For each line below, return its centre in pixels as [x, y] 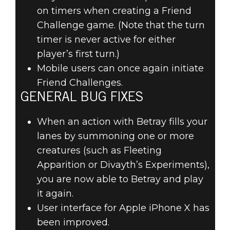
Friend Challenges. [80, 83]
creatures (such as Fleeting [99, 151]
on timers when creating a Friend [114, 11]
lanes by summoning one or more [115, 136]
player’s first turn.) [78, 54]
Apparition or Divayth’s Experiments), [123, 165]
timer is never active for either [106, 40]
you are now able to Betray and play [120, 179]
